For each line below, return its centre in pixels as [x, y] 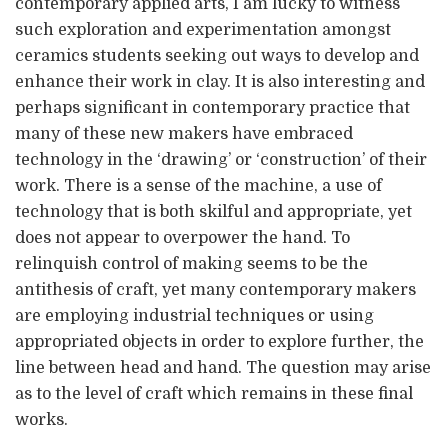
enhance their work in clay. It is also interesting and [220, 81]
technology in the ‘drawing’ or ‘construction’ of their [221, 159]
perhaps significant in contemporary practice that [212, 107]
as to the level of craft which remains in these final [214, 393]
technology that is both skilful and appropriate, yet [213, 211]
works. [41, 419]
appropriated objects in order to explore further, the [219, 341]
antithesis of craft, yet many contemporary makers [215, 289]
